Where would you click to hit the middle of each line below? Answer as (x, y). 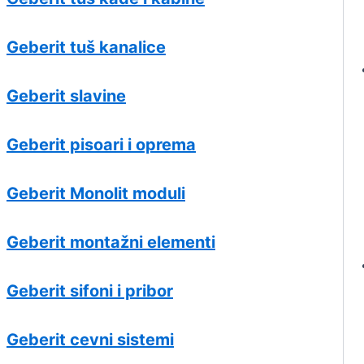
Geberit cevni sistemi (90, 340)
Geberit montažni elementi (111, 243)
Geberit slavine (66, 96)
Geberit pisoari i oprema (101, 145)
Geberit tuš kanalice (86, 48)
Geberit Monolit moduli (96, 194)
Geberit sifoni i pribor (90, 291)
